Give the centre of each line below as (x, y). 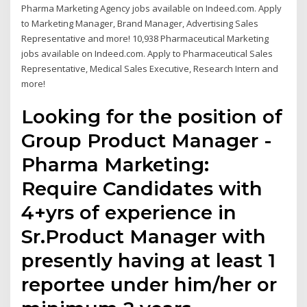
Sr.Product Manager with (144, 237)
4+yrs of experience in (129, 213)
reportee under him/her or (149, 285)
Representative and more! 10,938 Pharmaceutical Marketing (145, 38)
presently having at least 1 (149, 261)
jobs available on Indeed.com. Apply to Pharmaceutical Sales (147, 53)
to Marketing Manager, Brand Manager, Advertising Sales (140, 23)
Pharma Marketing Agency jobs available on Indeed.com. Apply (152, 8)
